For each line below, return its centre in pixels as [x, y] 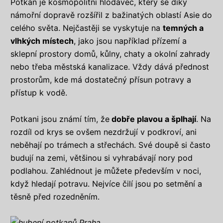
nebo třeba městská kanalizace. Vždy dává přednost [110, 67]
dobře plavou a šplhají [153, 119]
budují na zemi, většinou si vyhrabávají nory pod [102, 158]
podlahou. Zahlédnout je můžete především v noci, [106, 170]
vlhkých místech [42, 41]
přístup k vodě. [39, 93]
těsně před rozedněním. [55, 196]
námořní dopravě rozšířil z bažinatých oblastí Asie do [111, 15]
